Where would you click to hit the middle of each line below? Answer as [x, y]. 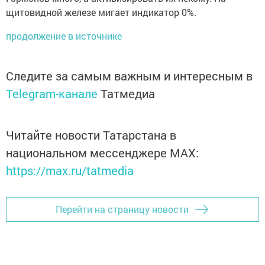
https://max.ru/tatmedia [70, 170]
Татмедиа [128, 93]
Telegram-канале [52, 93]
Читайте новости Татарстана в [91, 135]
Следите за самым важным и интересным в [129, 75]
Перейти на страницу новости [122, 209]
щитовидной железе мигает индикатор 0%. [101, 12]
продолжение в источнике [64, 35]
